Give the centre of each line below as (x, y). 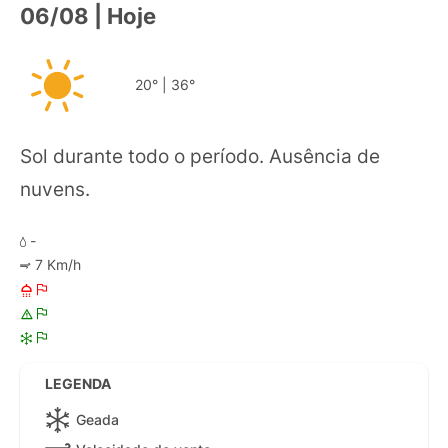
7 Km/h (56, 264)
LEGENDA (78, 384)
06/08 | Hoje (88, 16)
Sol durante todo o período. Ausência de (200, 156)
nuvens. (55, 189)
